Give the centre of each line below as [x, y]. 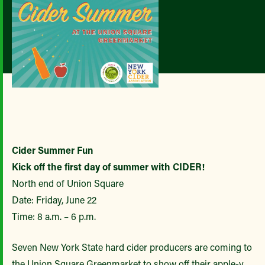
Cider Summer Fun [52, 150]
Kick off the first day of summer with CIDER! [108, 167]
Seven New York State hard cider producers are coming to [132, 247]
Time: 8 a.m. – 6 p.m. [54, 216]
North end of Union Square [68, 183]
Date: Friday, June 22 [54, 200]
